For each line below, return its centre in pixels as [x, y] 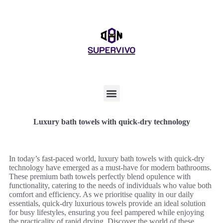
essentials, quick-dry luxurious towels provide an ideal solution [107, 203]
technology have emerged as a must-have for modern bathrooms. [110, 167]
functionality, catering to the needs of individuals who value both [110, 185]
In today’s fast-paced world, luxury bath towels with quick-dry [107, 159]
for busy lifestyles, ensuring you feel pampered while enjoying [107, 212]
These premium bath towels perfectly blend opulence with [100, 176]
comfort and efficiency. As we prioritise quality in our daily [101, 194]
